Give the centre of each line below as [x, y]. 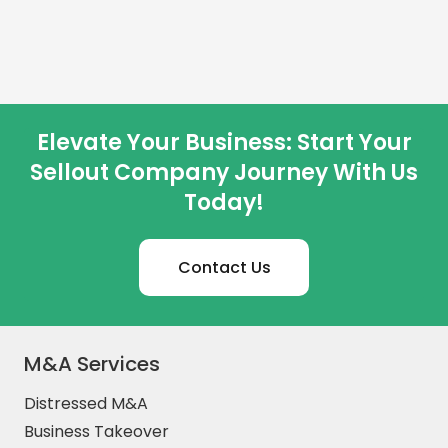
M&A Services [92, 364]
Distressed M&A [86, 404]
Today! [224, 203]
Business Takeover [96, 432]
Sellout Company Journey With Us [224, 173]
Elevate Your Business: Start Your [224, 143]
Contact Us [224, 268]
